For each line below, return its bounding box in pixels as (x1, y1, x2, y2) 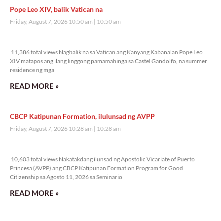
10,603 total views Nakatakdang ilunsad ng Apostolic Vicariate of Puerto (10, 155, 195, 163)
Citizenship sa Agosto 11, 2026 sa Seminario (10, 173, 122, 181)
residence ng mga (10, 66, 54, 74)
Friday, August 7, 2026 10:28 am (10, 124, 94, 132)
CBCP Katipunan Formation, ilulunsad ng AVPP (10, 111, 155, 120)
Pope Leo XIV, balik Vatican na (10, 4, 103, 13)
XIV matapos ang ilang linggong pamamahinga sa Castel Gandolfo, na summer (10, 57, 207, 65)
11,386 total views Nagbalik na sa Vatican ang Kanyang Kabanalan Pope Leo (10, 48, 203, 56)
